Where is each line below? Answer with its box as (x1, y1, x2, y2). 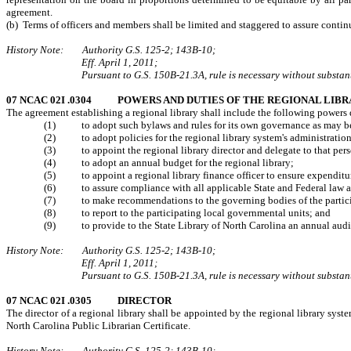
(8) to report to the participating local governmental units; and (44, 207, 331, 219)
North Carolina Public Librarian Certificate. (6, 320, 190, 331)
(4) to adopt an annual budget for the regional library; (44, 157, 294, 168)
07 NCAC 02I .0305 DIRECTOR (6, 295, 172, 306)
